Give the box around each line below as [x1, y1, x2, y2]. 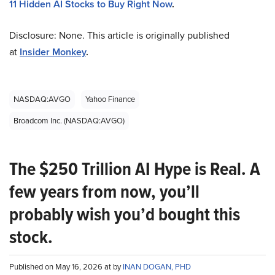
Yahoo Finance [85, 93, 135, 106]
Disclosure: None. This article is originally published [9, 28, 230, 43]
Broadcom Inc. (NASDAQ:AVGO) [14, 115, 125, 127]
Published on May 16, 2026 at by [9, 261, 123, 273]
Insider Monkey [20, 45, 86, 60]
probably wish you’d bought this [9, 201, 240, 228]
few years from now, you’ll [9, 178, 199, 206]
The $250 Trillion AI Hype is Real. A [9, 155, 260, 183]
